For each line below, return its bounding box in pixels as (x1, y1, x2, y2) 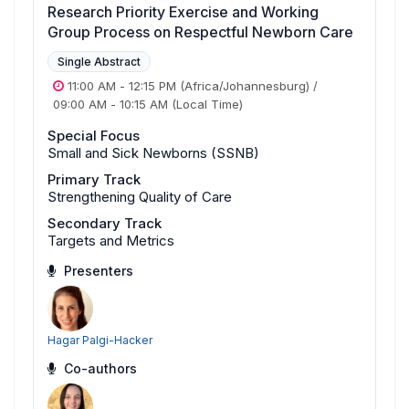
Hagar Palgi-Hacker (47, 332, 152, 347)
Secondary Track (47, 214, 162, 232)
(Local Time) (168, 96, 243, 111)
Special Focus (47, 126, 140, 144)
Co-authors (60, 360, 137, 376)
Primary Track (47, 170, 141, 188)
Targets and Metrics (47, 231, 174, 249)
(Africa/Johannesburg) (176, 78, 313, 93)
